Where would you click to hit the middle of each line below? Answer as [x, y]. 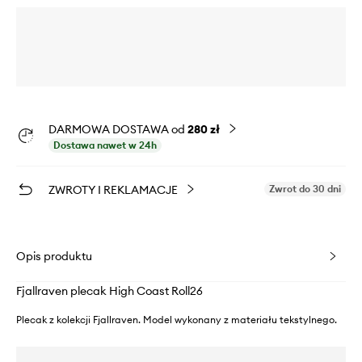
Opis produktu [54, 256]
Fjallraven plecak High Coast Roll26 [109, 290]
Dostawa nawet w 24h [105, 145]
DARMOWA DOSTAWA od [118, 129]
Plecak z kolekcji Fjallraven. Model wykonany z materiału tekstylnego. [177, 319]
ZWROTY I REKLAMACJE [113, 189]
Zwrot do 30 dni [305, 188]
